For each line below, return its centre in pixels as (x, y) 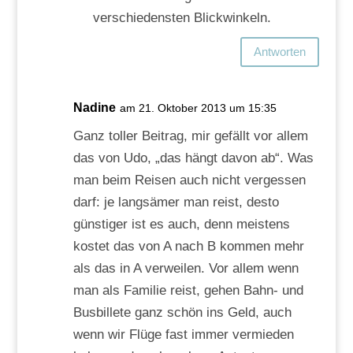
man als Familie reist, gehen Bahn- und (188, 290)
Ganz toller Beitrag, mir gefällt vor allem (190, 136)
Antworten (280, 52)
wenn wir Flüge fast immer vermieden (183, 334)
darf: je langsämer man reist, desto (176, 202)
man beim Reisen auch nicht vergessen (189, 180)
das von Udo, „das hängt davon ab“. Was (193, 158)
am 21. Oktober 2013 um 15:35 (198, 108)
